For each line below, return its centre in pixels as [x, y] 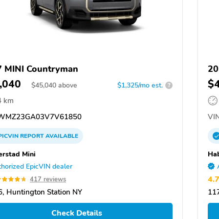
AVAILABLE [61, 136]
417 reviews [48, 179]
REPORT [32, 136]
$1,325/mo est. [140, 85]
